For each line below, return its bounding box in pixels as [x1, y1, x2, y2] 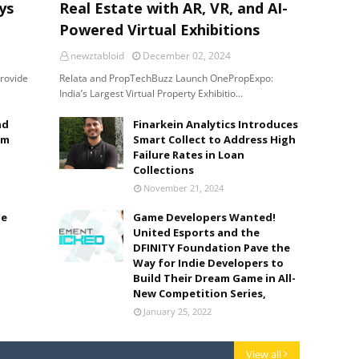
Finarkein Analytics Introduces [133, 117, 298, 131]
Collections [133, 163, 194, 177]
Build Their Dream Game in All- [133, 271, 296, 285]
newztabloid [71, 49, 124, 63]
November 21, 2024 [143, 182, 224, 194]
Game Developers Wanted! [133, 210, 276, 224]
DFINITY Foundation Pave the [133, 240, 290, 255]
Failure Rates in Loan [133, 147, 244, 162]
